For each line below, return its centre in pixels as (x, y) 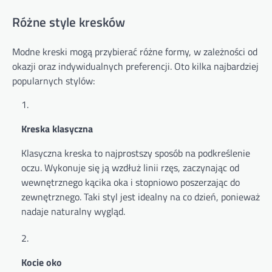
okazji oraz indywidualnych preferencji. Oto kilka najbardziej (135, 66)
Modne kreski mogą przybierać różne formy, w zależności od (135, 52)
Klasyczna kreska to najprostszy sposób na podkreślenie (136, 153)
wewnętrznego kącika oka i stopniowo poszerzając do (131, 182)
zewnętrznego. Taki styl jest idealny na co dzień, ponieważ (141, 197)
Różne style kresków (69, 22)
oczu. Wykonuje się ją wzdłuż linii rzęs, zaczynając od (130, 168)
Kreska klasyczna (57, 129)
